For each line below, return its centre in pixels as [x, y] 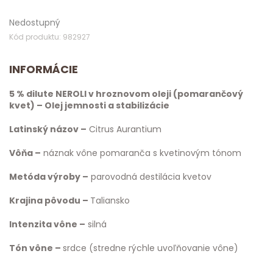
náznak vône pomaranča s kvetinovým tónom [141, 153]
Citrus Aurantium [124, 129]
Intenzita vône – [47, 224]
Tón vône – [36, 248]
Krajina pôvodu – [50, 200]
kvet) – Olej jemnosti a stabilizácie [89, 105]
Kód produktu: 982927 [50, 37]
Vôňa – [25, 153]
